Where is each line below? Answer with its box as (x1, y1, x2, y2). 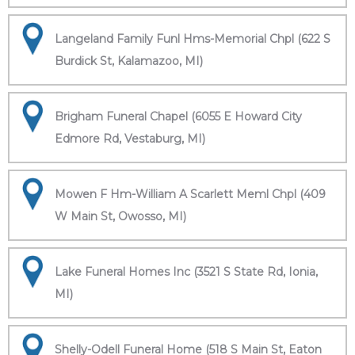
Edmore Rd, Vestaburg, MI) (55, 132, 205, 146)
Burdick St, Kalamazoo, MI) (55, 54, 203, 68)
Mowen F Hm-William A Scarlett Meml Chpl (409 (55, 187, 326, 201)
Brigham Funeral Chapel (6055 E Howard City (55, 109, 302, 124)
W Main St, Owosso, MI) (55, 209, 186, 223)
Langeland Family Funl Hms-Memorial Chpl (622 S (55, 32, 330, 46)
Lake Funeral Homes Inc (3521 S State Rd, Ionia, (55, 265, 318, 279)
